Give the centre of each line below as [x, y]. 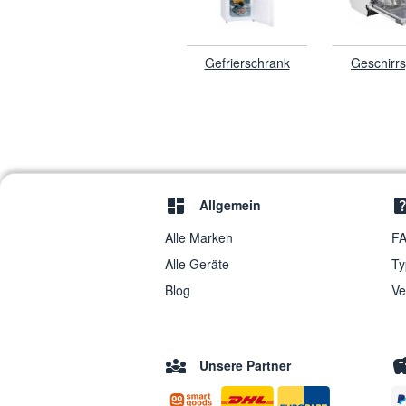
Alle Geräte [197, 264]
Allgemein [230, 205]
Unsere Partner [245, 366]
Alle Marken [199, 238]
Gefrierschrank [247, 63]
